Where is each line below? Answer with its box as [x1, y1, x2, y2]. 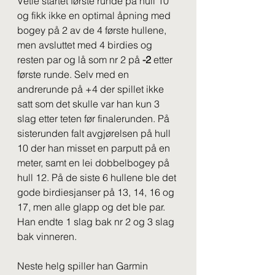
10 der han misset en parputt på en [17, 142, 172, 154]
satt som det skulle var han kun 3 [17, 98, 162, 110]
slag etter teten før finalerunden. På [17, 112, 172, 125]
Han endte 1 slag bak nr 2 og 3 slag [17, 215, 177, 228]
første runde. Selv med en [17, 68, 131, 80]
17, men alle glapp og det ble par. [17, 201, 168, 213]
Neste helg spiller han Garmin [17, 260, 150, 272]
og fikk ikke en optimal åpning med [17, 9, 173, 21]
